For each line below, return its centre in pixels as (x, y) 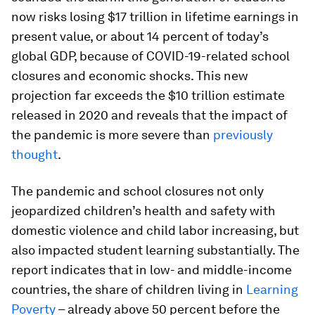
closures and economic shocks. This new (130, 76)
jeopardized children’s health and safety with (143, 211)
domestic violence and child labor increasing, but (155, 230)
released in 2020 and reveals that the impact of (149, 115)
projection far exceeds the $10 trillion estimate (148, 95)
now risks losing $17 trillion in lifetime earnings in (155, 17)
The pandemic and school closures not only (137, 191)
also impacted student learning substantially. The (155, 250)
